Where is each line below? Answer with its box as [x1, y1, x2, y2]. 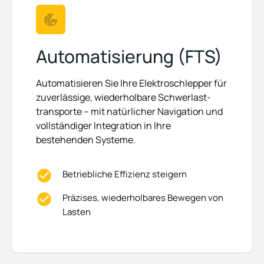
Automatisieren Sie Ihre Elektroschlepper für [36, 77, 227, 90]
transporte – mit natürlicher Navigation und [36, 105, 223, 118]
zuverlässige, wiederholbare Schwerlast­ [36, 91, 211, 104]
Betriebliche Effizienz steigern [62, 168, 187, 181]
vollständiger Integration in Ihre [36, 119, 171, 133]
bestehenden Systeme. [36, 133, 137, 147]
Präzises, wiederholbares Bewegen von [62, 192, 223, 204]
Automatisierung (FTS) [36, 44, 222, 69]
